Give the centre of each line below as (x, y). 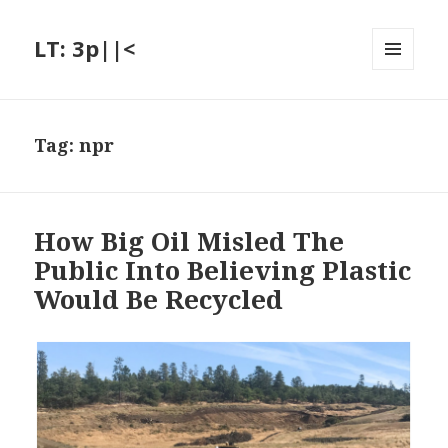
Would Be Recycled (159, 299)
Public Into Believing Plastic (223, 270)
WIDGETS (401, 112)
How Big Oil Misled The (189, 241)
